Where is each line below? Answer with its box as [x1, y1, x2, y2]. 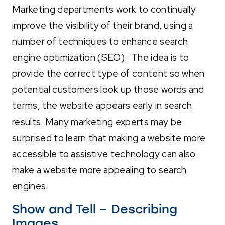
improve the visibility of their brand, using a [12, 19, 193, 32]
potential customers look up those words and [12, 83, 204, 96]
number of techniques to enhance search [12, 35, 188, 48]
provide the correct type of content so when [12, 67, 205, 80]
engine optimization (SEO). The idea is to [12, 51, 189, 64]
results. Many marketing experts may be [12, 115, 182, 128]
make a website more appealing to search [12, 163, 187, 176]
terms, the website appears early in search [12, 99, 192, 112]
